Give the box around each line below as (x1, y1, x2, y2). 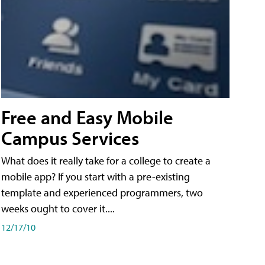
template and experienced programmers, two (1, 186, 203, 200)
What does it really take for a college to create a (1, 154, 211, 168)
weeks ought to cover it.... (1, 202, 115, 216)
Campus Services (1, 126, 139, 150)
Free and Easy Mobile (1, 105, 173, 130)
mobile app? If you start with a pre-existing (1, 170, 190, 184)
